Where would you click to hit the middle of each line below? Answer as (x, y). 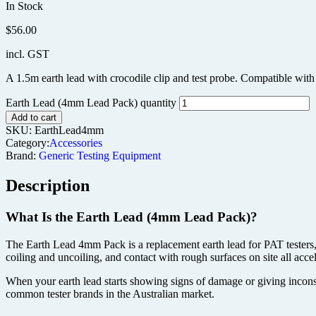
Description (48, 186)
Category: (28, 143)
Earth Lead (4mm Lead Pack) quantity (92, 103)
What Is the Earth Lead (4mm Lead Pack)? (132, 217)
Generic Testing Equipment (100, 156)
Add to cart (34, 118)
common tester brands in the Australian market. (110, 293)
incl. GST (28, 54)
